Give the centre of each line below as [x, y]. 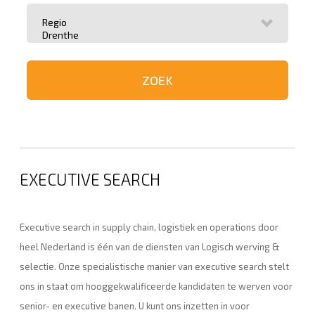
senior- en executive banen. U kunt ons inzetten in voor [135, 306]
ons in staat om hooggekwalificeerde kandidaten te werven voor [156, 286]
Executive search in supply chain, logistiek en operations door [149, 227]
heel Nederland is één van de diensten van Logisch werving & [150, 247]
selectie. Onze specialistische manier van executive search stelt [154, 266]
